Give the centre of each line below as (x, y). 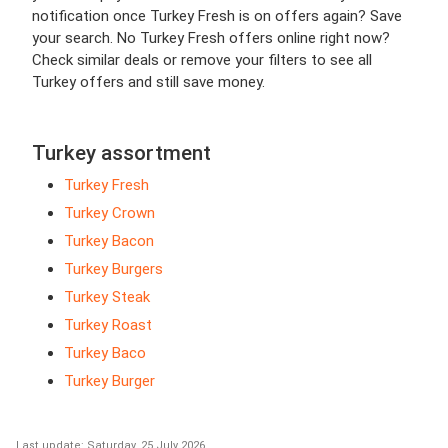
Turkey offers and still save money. (148, 81)
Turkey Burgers (113, 268)
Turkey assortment (121, 152)
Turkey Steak (107, 296)
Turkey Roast (108, 324)
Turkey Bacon (109, 240)
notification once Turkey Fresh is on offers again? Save (217, 15)
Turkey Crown (109, 212)
